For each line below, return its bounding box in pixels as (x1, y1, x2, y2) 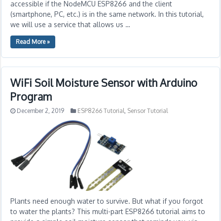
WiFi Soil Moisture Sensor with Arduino (10, 76, 198, 89)
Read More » (16, 38, 50, 45)
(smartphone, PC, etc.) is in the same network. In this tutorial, (10, 10, 204, 18)
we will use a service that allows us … (10, 20, 131, 29)
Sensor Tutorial (127, 107, 168, 114)
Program (10, 90, 52, 103)
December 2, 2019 (17, 107, 65, 114)
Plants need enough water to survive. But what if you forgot (10, 197, 204, 205)
